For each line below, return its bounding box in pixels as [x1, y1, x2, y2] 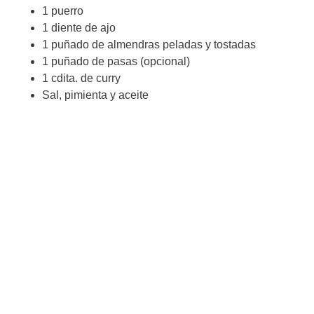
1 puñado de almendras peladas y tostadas [42, 38, 256, 50]
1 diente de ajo [42, 21, 116, 34]
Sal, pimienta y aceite [42, 88, 149, 101]
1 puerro [42, 4, 83, 17]
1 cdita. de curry [42, 71, 121, 84]
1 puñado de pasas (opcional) [42, 55, 190, 67]
